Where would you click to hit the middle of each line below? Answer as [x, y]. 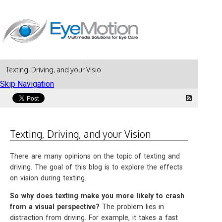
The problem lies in [132, 207]
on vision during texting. [48, 178]
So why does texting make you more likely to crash [97, 196]
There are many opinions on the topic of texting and [95, 156]
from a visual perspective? [55, 207]
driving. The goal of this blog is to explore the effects [96, 167]
